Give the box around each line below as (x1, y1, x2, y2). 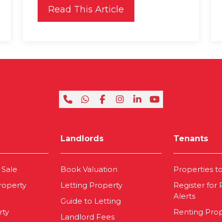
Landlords (60, 134, 104, 144)
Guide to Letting (60, 196, 121, 206)
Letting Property (60, 180, 122, 190)
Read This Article (48, 4, 124, 15)
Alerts (173, 191, 195, 201)
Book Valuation (60, 165, 117, 174)
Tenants (173, 134, 208, 144)
